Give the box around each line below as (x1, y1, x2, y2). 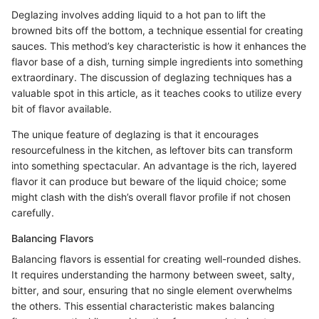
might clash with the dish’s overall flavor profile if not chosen (11, 190, 291, 203)
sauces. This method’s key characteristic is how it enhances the (11, 39, 306, 52)
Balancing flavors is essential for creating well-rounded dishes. (11, 252, 301, 265)
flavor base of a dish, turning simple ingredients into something (11, 55, 303, 68)
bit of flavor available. (11, 102, 112, 115)
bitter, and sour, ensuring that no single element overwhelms (11, 283, 292, 296)
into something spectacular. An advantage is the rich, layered (11, 159, 297, 172)
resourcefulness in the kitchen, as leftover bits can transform (11, 143, 293, 156)
